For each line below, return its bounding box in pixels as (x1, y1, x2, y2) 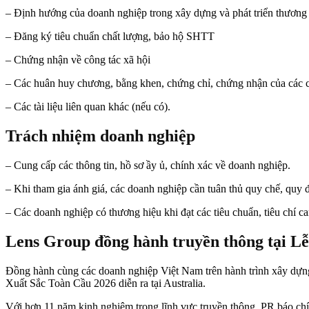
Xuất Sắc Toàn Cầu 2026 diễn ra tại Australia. (6, 277, 206, 289)
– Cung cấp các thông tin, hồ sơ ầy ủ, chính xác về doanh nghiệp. (6, 159, 290, 171)
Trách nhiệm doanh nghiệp (6, 126, 195, 145)
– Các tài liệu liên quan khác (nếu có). (6, 101, 170, 112)
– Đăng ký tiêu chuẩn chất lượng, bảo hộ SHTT (6, 30, 215, 42)
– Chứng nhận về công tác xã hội (6, 54, 150, 66)
